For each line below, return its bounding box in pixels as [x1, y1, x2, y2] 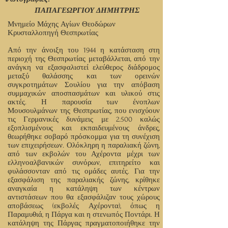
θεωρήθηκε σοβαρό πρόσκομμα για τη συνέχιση [8, 132, 160, 141]
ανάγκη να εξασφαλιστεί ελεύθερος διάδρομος [8, 63, 160, 72]
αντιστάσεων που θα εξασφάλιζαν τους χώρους [8, 193, 160, 202]
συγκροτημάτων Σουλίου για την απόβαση [8, 80, 160, 89]
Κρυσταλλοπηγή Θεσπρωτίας [8, 28, 100, 37]
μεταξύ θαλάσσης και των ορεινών [8, 72, 160, 80]
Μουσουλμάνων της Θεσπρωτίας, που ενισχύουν [8, 106, 160, 115]
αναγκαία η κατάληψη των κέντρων [8, 184, 160, 193]
